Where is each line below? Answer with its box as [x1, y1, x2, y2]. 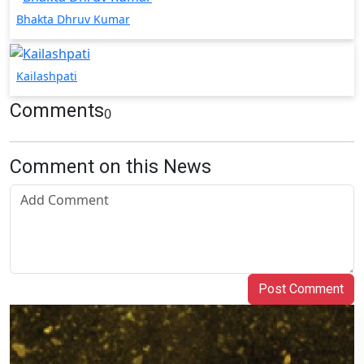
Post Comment [258, 280, 344, 297]
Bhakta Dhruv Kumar [16, 11, 130, 28]
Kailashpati [16, 67, 77, 84]
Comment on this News [10, 154, 211, 178]
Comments [10, 98, 104, 122]
